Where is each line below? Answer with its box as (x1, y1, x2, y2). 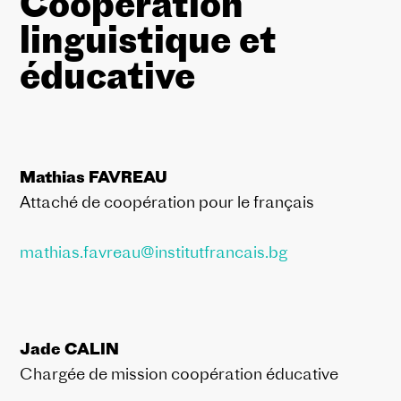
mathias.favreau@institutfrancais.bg (20, 241, 288, 262)
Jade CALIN (20, 337, 120, 359)
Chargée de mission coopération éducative (20, 363, 339, 384)
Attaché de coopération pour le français (20, 191, 315, 212)
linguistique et (20, 16, 277, 62)
